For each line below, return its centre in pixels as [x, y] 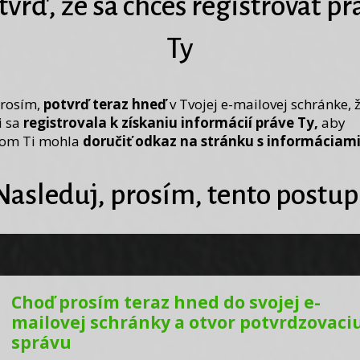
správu [41, 342]
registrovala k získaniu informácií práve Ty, [172, 123]
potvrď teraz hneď [104, 104]
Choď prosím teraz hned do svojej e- [166, 302]
